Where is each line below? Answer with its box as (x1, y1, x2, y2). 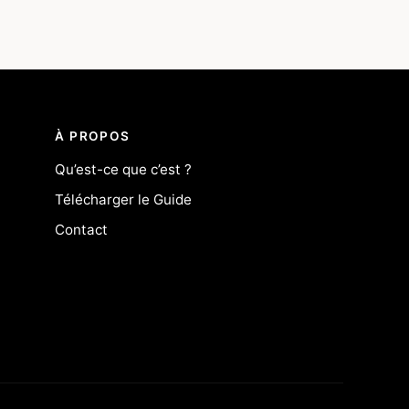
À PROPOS (55, 129, 131, 144)
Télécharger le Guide (55, 191, 193, 209)
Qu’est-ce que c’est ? (55, 161, 193, 179)
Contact (55, 221, 109, 239)
